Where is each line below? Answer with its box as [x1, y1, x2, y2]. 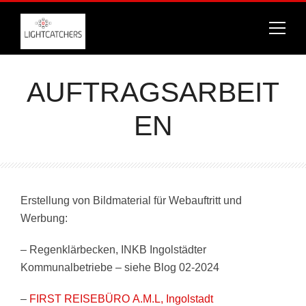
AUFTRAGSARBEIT [27, 76, 279, 108]
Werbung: [20, 212, 68, 224]
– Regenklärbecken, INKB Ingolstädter [20, 244, 206, 256]
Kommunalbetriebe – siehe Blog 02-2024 [20, 262, 219, 274]
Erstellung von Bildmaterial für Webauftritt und [20, 195, 242, 206]
